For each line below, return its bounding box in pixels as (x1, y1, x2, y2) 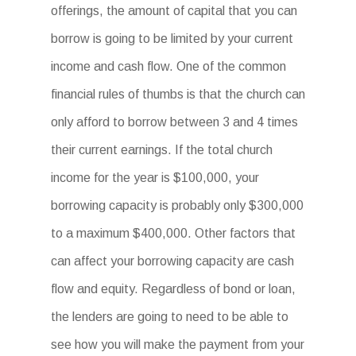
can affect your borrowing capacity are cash (51, 254, 294, 268)
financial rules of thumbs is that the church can (51, 87, 305, 101)
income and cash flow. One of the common (51, 60, 286, 73)
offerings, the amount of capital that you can (51, 4, 297, 17)
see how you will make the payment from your (51, 338, 304, 351)
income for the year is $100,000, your (51, 171, 259, 184)
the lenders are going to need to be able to (51, 310, 288, 323)
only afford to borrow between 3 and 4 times (51, 115, 298, 129)
